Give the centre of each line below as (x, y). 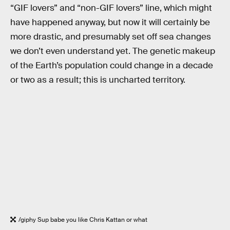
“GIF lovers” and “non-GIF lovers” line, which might (111, 8)
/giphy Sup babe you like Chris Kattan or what (83, 220)
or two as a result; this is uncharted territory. (98, 80)
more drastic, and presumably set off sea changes (111, 36)
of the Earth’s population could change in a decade (112, 65)
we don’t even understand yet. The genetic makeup (113, 51)
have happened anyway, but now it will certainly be (110, 22)
